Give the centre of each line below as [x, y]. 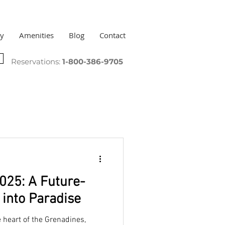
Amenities [36, 35]
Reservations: [37, 62]
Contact [113, 35]
